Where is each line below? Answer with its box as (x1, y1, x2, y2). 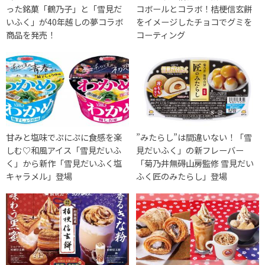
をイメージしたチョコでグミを (136, 15, 253, 28)
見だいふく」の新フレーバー (136, 143, 244, 156)
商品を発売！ (6, 28, 56, 41)
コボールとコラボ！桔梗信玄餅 (136, 2, 253, 15)
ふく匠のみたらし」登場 (136, 169, 228, 182)
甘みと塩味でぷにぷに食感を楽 (6, 130, 122, 143)
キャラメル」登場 (6, 169, 72, 182)
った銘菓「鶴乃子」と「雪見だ (6, 2, 122, 15)
